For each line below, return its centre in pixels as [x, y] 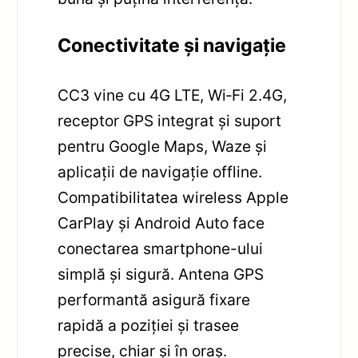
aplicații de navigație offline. [160, 172]
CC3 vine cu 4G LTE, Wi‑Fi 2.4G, [173, 95]
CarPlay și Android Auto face [161, 223]
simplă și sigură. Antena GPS [161, 274]
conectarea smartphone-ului [161, 249]
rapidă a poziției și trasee [149, 326]
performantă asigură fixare [154, 300]
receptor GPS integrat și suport [170, 121]
